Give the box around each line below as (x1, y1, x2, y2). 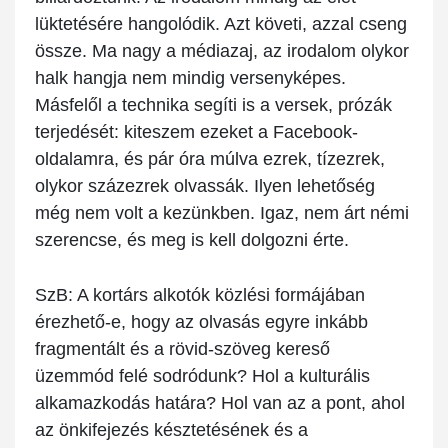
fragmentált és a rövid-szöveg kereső (35, 339, 330, 360)
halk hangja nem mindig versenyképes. (35, 68, 346, 89)
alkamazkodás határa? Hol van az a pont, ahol (35, 393, 405, 414)
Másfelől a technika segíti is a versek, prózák (35, 95, 392, 116)
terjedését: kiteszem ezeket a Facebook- (35, 122, 358, 143)
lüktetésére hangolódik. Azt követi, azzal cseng (35, 14, 407, 35)
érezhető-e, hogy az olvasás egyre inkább (35, 312, 368, 333)
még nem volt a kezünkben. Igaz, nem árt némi (35, 203, 409, 224)
